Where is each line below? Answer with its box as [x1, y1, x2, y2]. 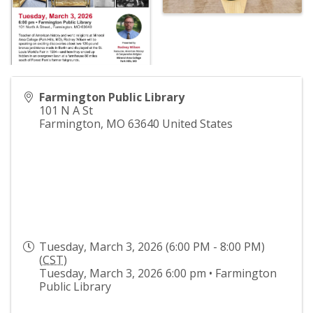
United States [162, 115, 233, 131]
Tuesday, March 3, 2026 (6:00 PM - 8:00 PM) [39, 238, 265, 254]
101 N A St [39, 102, 93, 118]
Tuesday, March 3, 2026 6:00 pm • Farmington [39, 265, 277, 281]
